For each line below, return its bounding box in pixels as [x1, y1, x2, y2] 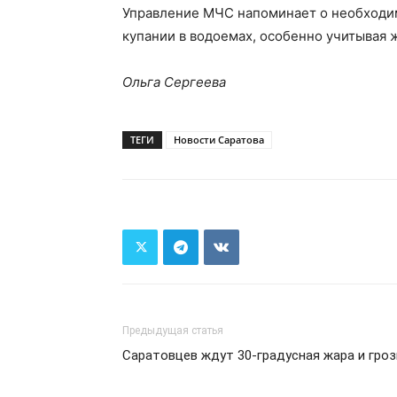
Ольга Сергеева [122, 74, 226, 90]
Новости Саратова [174, 133, 264, 146]
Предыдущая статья [122, 324, 223, 337]
